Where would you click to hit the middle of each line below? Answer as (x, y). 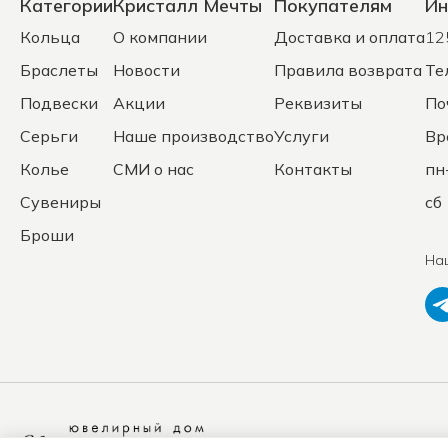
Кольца (50, 37)
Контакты (313, 169)
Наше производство (193, 136)
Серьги (49, 136)
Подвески (59, 103)
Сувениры (60, 202)
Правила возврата (348, 70)
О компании (160, 37)
